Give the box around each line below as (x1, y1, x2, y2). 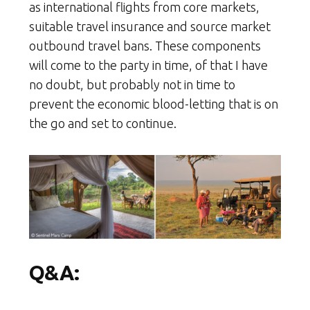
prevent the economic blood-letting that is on (29, 97, 278, 111)
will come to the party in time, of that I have (29, 58, 268, 73)
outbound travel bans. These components (29, 39, 261, 53)
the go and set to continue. (29, 116, 176, 131)
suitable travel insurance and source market (29, 19, 271, 34)
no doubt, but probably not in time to (29, 77, 235, 92)
